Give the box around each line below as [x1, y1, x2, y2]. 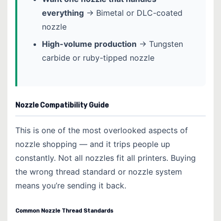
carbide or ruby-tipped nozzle [41, 53, 154, 63]
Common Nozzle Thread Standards [15, 207, 113, 215]
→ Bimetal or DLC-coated [83, 7, 183, 18]
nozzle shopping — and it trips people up [15, 139, 170, 149]
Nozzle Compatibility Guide [15, 101, 109, 110]
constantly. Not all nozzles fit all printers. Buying [15, 153, 196, 163]
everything [41, 7, 84, 18]
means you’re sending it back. [15, 181, 126, 191]
